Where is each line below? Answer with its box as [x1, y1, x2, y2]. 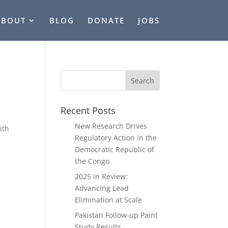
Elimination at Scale [75, 195, 142, 205]
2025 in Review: [75, 172, 128, 181]
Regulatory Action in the [75, 133, 157, 142]
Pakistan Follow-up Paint [75, 210, 158, 220]
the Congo [75, 156, 110, 166]
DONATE [87, 15, 125, 25]
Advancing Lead [75, 183, 129, 193]
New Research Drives [75, 121, 148, 131]
